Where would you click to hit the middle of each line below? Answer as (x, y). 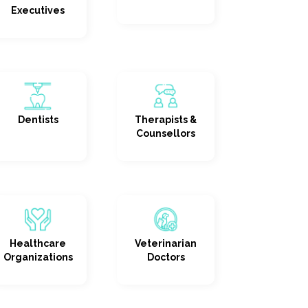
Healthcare (38, 243)
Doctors (166, 257)
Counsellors (166, 134)
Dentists (38, 120)
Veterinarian (166, 243)
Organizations (38, 257)
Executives (38, 10)
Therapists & (166, 120)
